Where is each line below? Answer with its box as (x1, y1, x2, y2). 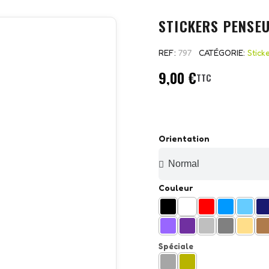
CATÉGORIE (199, 47, 243, 58)
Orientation (159, 133, 210, 144)
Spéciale (159, 241, 193, 251)
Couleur (159, 183, 193, 193)
